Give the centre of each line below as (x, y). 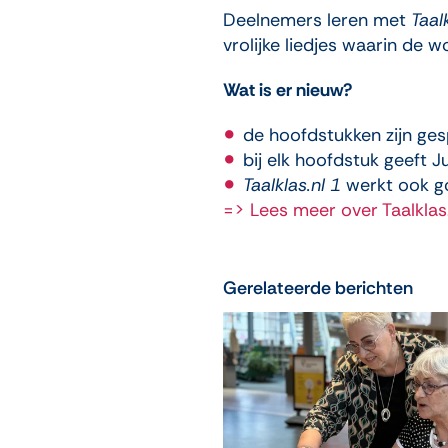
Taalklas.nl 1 (291, 184)
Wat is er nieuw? (287, 89)
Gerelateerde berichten (317, 287)
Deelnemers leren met (316, 19)
